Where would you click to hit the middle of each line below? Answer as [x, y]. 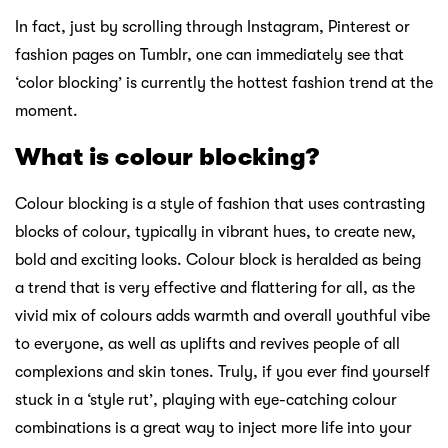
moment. [46, 110]
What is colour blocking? [167, 157]
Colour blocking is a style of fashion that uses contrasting [220, 204]
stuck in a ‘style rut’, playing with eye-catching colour [206, 400]
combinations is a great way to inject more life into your [213, 428]
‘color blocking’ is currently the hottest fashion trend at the [224, 82]
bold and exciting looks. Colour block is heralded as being [218, 260]
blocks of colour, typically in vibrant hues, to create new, [215, 232]
